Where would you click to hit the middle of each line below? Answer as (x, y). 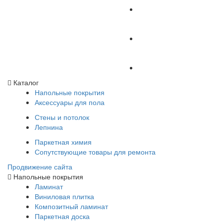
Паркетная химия (63, 141)
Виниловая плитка (64, 196)
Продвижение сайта (40, 166)
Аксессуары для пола (70, 102)
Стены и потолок (62, 117)
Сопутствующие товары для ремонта (95, 151)
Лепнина (49, 127)
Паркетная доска (62, 216)
